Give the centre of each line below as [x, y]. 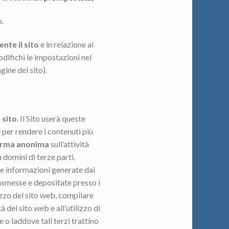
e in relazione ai [66, 44]
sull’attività [69, 144]
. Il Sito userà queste [51, 119]
